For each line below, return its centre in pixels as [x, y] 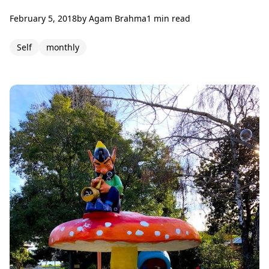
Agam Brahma [118, 18]
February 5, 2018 [43, 18]
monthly [63, 47]
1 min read [168, 18]
